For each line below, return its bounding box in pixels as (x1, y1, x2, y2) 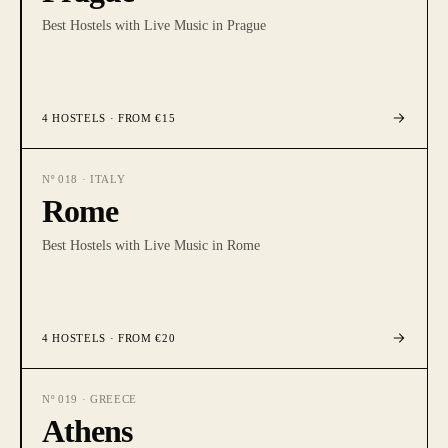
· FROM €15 (105, 112, 176, 124)
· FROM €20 (105, 332, 176, 344)
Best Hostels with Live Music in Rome (42, 238, 260, 253)
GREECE (89, 393, 137, 405)
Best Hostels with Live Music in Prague (42, 18, 266, 33)
